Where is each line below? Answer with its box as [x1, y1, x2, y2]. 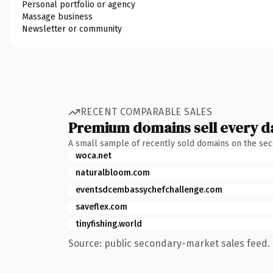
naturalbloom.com [76, 167, 150, 178]
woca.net [76, 150, 112, 161]
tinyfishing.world [76, 218, 142, 229]
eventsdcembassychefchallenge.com [76, 184, 222, 195]
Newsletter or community [22, 23, 122, 34]
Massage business [22, 11, 93, 22]
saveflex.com [76, 201, 127, 212]
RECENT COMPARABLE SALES [80, 106, 213, 118]
